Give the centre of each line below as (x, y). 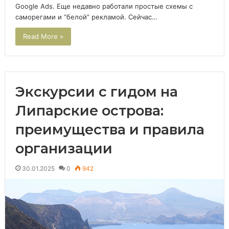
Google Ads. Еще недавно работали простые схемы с (104, 6)
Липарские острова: (89, 111)
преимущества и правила (110, 130)
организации (64, 149)
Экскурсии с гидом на (96, 92)
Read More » (43, 37)
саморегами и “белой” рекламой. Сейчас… (86, 17)
